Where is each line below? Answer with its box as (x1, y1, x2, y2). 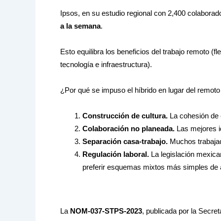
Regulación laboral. (82, 150, 149, 159)
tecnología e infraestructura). (60, 60, 152, 69)
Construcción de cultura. (82, 111, 168, 120)
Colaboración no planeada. (82, 124, 175, 133)
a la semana (60, 21, 101, 30)
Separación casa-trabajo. (82, 137, 168, 146)
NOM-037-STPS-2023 (70, 207, 142, 216)
